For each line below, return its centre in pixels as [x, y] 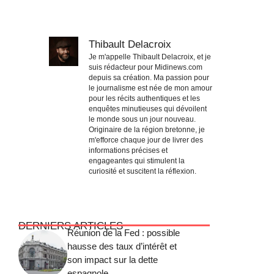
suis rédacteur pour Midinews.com [146, 67]
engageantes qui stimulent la [137, 161]
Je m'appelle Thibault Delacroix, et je [150, 57]
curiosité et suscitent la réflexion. [143, 171]
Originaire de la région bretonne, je [147, 129]
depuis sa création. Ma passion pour [149, 77]
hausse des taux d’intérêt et [122, 246]
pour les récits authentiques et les [144, 98]
